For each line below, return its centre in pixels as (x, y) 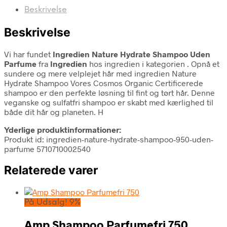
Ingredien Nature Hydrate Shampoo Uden (131, 54)
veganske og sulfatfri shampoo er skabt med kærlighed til (109, 102)
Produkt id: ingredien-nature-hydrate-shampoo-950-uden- (109, 139)
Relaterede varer (51, 170)
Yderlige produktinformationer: (63, 129)
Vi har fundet (28, 54)
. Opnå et (203, 63)
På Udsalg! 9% (52, 203)
